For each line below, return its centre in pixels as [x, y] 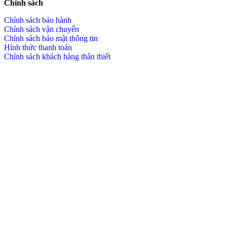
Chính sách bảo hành [38, 20]
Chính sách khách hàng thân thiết [57, 56]
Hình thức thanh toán [38, 47]
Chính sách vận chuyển [42, 29]
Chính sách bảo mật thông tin [51, 38]
